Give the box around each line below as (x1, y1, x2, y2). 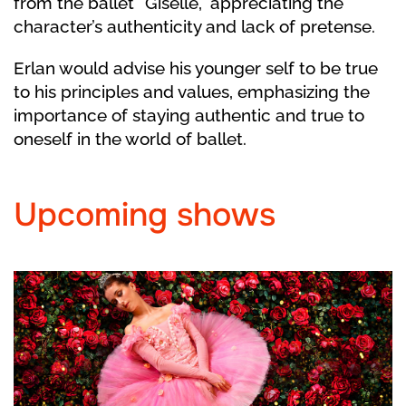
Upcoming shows (14, 194, 275, 236)
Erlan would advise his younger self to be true (14, 58, 378, 78)
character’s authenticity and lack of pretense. (14, 16, 375, 36)
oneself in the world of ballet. (14, 129, 246, 149)
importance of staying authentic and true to (14, 105, 364, 125)
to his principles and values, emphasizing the (14, 82, 370, 101)
